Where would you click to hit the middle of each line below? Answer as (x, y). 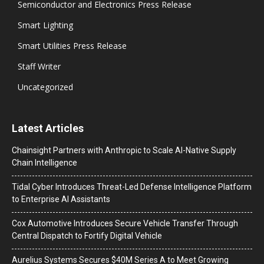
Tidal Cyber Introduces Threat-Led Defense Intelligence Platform (132, 187)
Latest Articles (48, 128)
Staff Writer (39, 66)
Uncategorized (45, 87)
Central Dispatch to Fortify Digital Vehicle (87, 235)
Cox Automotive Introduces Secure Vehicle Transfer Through (125, 223)
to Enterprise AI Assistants (61, 199)
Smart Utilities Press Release (72, 45)
